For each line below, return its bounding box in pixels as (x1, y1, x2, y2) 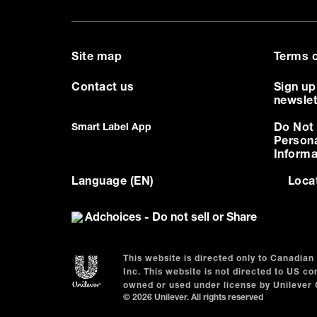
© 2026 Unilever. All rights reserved (123, 294, 263, 303)
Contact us (71, 83, 134, 95)
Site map (71, 52, 122, 64)
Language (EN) (71, 177, 154, 189)
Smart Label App (71, 123, 151, 134)
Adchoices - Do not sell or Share (85, 213, 257, 225)
